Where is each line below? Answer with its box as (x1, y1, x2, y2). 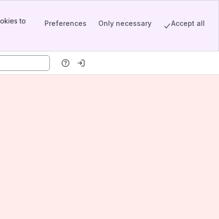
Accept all (171, 19, 205, 27)
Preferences (44, 19, 87, 27)
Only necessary (98, 19, 152, 27)
